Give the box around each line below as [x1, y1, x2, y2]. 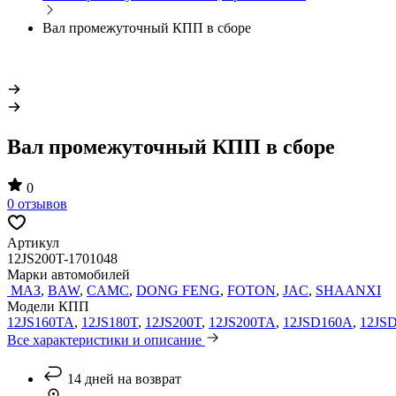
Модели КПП [7, 298, 89, 314]
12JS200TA [209, 314, 276, 330]
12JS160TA [7, 314, 74, 330]
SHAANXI [316, 282, 381, 298]
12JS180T [81, 314, 138, 330]
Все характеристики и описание [7, 331, 205, 347]
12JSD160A [283, 314, 353, 330]
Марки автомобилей [7, 266, 130, 282]
